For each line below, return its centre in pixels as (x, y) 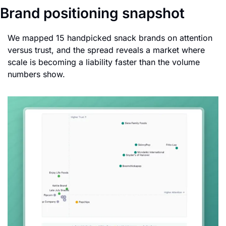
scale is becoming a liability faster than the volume (104, 62)
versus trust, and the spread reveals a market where (106, 50)
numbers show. (36, 74)
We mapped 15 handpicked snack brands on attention (110, 38)
